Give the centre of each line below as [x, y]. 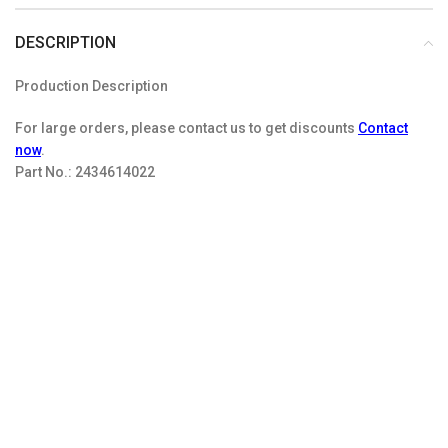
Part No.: [45, 172]
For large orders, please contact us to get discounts [186, 128]
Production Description [91, 86]
